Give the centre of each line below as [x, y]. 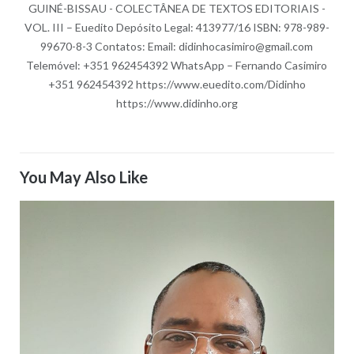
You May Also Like [83, 177]
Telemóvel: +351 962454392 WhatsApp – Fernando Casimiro [177, 65]
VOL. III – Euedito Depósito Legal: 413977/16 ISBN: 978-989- [177, 27]
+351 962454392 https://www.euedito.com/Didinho [177, 84]
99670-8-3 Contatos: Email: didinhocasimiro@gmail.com [177, 46]
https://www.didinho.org [177, 103]
